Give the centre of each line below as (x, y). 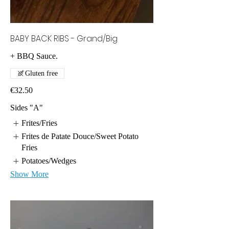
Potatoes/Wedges (49, 161)
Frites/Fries (40, 123)
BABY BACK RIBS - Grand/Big (64, 38)
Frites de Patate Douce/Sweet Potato (80, 136)
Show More (29, 174)
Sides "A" (27, 107)
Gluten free (41, 73)
